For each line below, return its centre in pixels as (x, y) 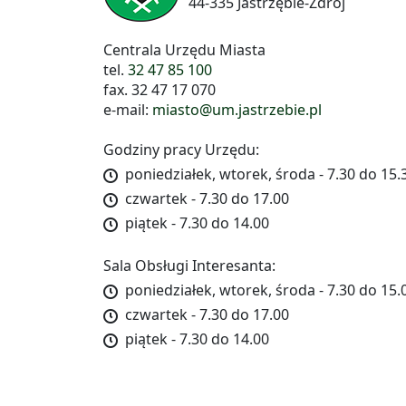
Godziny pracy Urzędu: (181, 150)
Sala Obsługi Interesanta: (189, 266)
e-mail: (128, 110)
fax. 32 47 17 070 (159, 90)
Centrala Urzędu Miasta (184, 50)
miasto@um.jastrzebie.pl (237, 110)
